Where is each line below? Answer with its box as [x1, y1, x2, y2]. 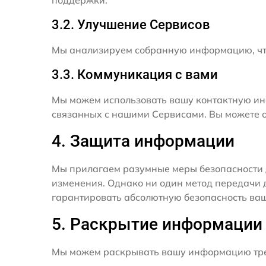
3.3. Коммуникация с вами [52, 67, 218, 83]
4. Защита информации [52, 131, 235, 151]
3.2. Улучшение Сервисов [52, 17, 210, 33]
